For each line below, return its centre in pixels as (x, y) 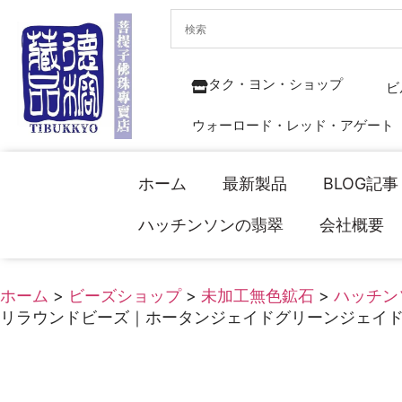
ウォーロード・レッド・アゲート (293, 125)
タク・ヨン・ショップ (276, 84)
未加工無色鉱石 (258, 295)
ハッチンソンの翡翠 (211, 225)
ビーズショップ (125, 295)
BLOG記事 (361, 184)
